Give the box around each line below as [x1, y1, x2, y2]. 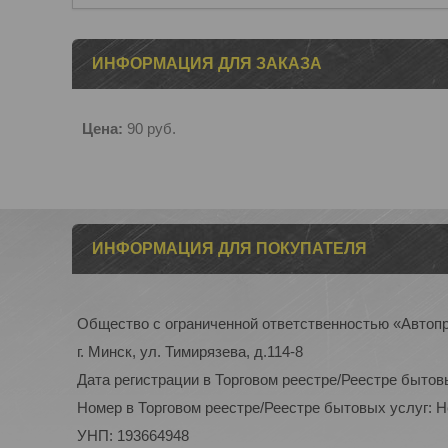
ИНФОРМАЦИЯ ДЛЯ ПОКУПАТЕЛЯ [92, 240, 367, 257]
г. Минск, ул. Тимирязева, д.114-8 [77, 343, 303, 360]
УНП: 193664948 [77, 427, 189, 444]
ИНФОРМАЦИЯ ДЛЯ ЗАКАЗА [92, 55, 322, 72]
